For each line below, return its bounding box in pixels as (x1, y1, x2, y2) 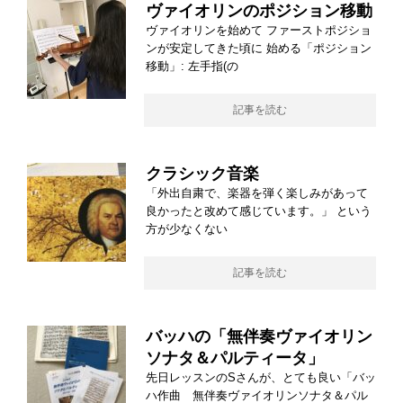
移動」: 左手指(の (146, 58, 238, 73)
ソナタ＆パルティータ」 (146, 348, 324, 367)
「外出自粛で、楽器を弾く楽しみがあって (146, 185, 368, 200)
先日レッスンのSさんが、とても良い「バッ (146, 370, 376, 384)
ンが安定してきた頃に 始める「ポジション (146, 40, 372, 55)
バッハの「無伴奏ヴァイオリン (146, 327, 372, 345)
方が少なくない (146, 221, 228, 236)
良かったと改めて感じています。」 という (146, 203, 372, 218)
